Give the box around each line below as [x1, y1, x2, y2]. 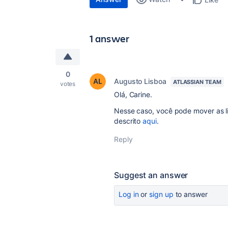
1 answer [90, 32, 130, 45]
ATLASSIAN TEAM [173, 78, 221, 85]
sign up [149, 190, 174, 198]
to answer [173, 190, 208, 198]
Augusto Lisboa [114, 77, 166, 85]
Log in [119, 190, 139, 198]
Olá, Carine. [114, 90, 152, 99]
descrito [114, 117, 143, 125]
